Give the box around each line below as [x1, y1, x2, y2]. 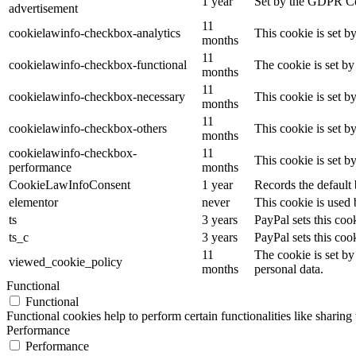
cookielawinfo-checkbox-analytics [9, 26, 180, 41]
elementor [9, 195, 58, 210]
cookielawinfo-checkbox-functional [9, 58, 187, 72]
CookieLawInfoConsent [9, 178, 130, 192]
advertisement [9, 2, 78, 16]
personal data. [254, 262, 323, 277]
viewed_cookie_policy [9, 255, 122, 269]
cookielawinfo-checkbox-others [9, 122, 167, 136]
